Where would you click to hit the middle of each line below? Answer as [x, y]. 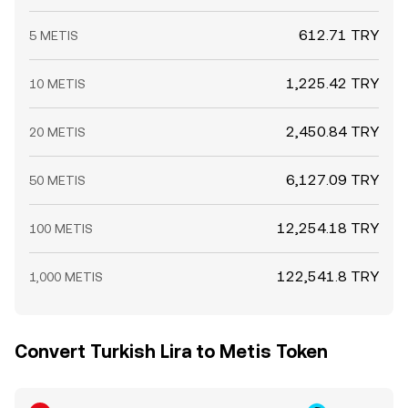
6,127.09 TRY [332, 180]
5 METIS [54, 36]
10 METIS [57, 84]
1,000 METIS [66, 277]
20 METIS [57, 132]
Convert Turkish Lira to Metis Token [171, 352]
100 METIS [61, 229]
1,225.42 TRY [332, 83]
